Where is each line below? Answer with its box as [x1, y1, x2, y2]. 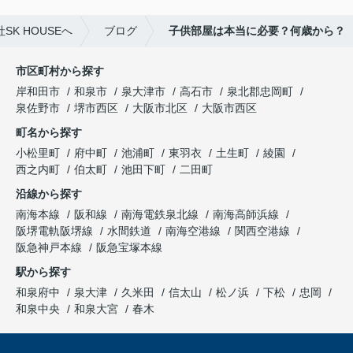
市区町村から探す [16, 65, 104, 78]
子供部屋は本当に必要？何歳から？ [169, 24, 345, 38]
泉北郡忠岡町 [227, 85, 293, 98]
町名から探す [16, 126, 82, 139]
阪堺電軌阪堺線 [16, 225, 96, 238]
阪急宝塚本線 [96, 241, 162, 255]
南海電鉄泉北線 [121, 208, 202, 221]
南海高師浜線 [213, 208, 282, 221]
